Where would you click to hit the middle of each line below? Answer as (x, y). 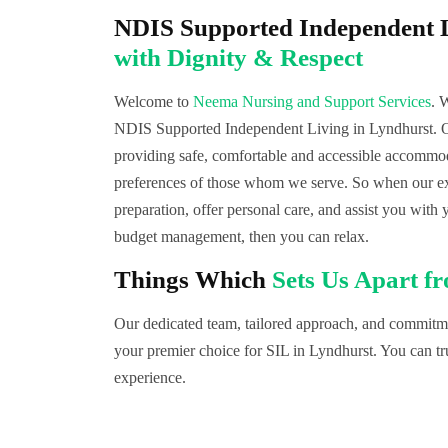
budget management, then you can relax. (241, 236)
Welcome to (153, 101)
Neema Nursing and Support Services (312, 101)
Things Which (193, 279)
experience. (150, 377)
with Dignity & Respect (238, 57)
